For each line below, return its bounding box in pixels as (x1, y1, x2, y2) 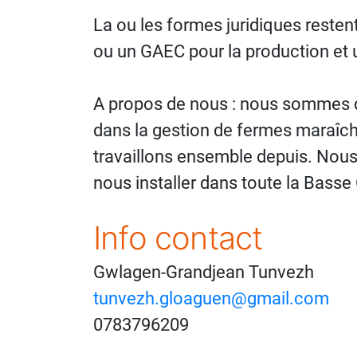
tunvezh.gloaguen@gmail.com (93, 288, 329, 308)
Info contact (93, 218, 263, 257)
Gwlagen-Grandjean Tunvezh (93, 261, 314, 282)
